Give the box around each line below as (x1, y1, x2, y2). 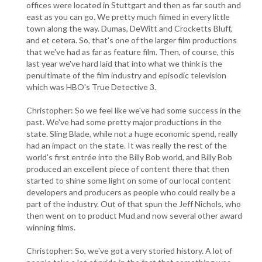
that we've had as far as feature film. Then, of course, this (26, 46, 235, 57)
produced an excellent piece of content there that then (26, 163, 229, 174)
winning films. (26, 222, 75, 232)
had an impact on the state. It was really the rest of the (26, 140, 227, 150)
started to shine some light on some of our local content (26, 175, 231, 185)
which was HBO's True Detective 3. (26, 81, 156, 92)
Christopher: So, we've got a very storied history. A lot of (26, 245, 232, 256)
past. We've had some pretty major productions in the (26, 116, 222, 127)
